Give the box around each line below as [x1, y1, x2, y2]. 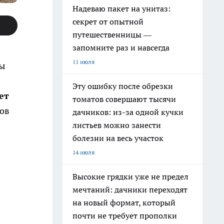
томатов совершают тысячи [72, 94, 176, 104]
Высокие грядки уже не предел [72, 171, 188, 181]
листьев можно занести [72, 120, 161, 130]
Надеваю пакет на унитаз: [72, 3, 170, 13]
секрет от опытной [72, 16, 143, 26]
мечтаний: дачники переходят [72, 184, 187, 194]
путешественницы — [72, 29, 151, 39]
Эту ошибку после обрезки [72, 81, 173, 91]
